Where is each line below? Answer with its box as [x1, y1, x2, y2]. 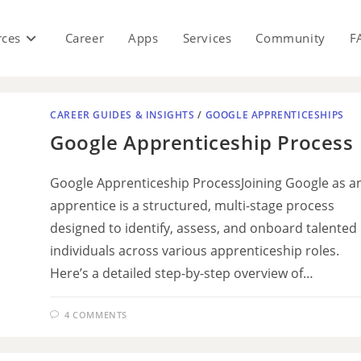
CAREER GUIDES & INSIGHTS [50, 108, 195, 122]
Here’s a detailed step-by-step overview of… [50, 264, 314, 282]
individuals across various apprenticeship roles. [50, 242, 340, 259]
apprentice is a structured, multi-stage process [50, 197, 335, 214]
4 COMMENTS [64, 309, 127, 321]
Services [182, 30, 232, 46]
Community [255, 30, 326, 46]
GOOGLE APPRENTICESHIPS [205, 108, 344, 122]
